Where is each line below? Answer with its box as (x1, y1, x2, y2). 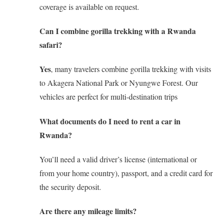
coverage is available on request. (39, 1, 139, 12)
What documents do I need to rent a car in (39, 115, 181, 127)
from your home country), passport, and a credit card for (39, 167, 213, 178)
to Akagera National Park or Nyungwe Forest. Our (39, 77, 198, 88)
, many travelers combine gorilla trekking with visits (51, 64, 211, 74)
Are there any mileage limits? (39, 205, 137, 217)
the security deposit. (39, 181, 101, 192)
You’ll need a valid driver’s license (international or (39, 153, 197, 164)
